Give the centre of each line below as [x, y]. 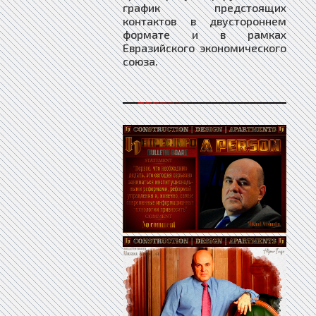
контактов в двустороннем [205, 20]
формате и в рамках [205, 34]
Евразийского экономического [205, 47]
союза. [140, 61]
